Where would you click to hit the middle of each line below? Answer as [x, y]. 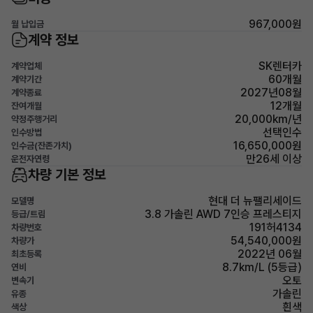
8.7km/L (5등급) [262, 267]
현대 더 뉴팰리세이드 [255, 201]
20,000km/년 [268, 119]
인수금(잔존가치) [42, 146]
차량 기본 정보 [67, 175]
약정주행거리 [34, 119]
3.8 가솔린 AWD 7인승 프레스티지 [223, 214]
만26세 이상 [274, 159]
